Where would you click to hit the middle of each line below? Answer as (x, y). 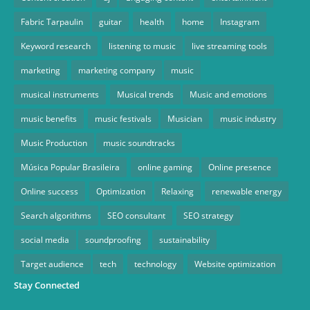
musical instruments (60, 94)
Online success (49, 191)
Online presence (240, 167)
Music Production (54, 143)
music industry (248, 118)
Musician (185, 118)
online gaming (165, 167)
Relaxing (177, 191)
